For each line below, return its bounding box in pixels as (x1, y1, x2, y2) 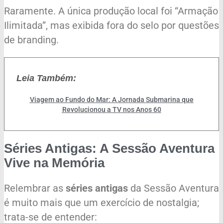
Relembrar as (4, 182, 66, 194)
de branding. (4, 33, 59, 46)
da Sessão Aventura (128, 182, 219, 194)
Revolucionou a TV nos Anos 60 (62, 105, 161, 113)
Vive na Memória (4, 155, 105, 171)
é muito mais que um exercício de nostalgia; (4, 196, 199, 209)
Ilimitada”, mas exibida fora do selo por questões (4, 19, 219, 31)
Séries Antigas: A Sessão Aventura (4, 141, 215, 156)
